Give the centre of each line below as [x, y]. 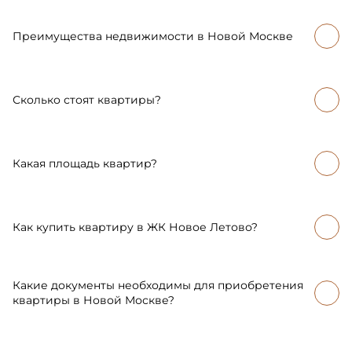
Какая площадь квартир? [85, 163]
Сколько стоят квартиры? [87, 99]
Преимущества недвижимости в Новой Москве [153, 36]
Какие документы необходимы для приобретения [158, 286]
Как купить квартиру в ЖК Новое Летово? [135, 227]
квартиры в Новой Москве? [93, 301]
